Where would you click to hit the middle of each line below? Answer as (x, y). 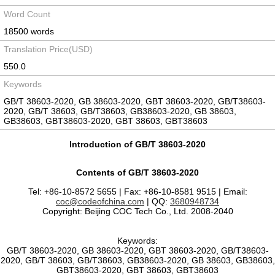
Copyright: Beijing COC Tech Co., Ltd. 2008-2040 (137, 211)
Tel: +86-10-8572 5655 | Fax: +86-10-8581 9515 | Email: (137, 192)
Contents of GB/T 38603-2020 (137, 172)
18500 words (29, 31)
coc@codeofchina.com (100, 201)
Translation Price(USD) (48, 49)
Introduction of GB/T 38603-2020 (137, 144)
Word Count (27, 14)
